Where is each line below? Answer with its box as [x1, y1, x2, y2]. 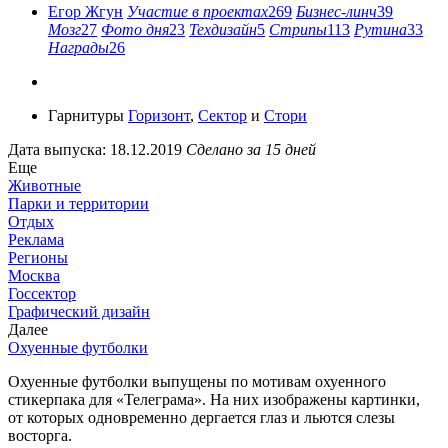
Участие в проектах [127, 3, 268, 21]
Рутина [354, 21, 407, 39]
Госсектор [8, 285, 76, 303]
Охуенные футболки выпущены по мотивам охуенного [8, 373, 386, 391]
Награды [48, 39, 109, 57]
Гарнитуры [48, 107, 128, 125]
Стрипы [269, 21, 327, 39]
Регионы [8, 249, 68, 267]
